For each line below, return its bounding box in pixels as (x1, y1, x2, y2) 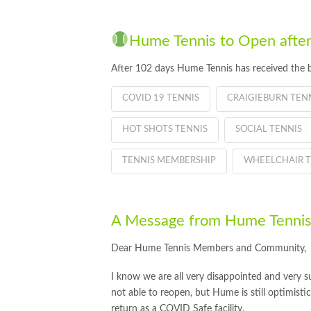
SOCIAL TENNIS (235, 124, 302, 134)
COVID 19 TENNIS (122, 93, 199, 103)
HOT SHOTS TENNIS (122, 124, 208, 134)
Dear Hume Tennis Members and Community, (111, 244, 306, 253)
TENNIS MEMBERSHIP (122, 155, 216, 165)
